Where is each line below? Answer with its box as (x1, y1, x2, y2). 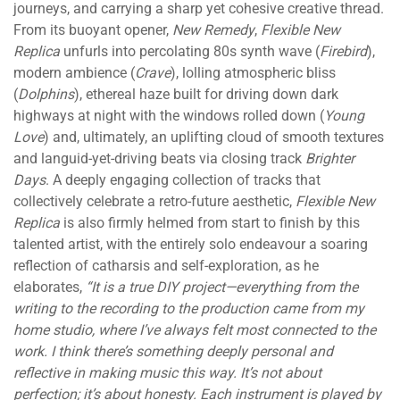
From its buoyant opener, (13, 21, 172, 39)
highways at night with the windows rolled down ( (13, 107, 324, 125)
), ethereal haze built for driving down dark (74, 86, 338, 104)
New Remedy (172, 21, 254, 39)
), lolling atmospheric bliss (171, 64, 336, 82)
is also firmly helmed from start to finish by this (60, 214, 360, 232)
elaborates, (13, 279, 86, 296)
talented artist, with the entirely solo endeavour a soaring (13, 236, 368, 254)
